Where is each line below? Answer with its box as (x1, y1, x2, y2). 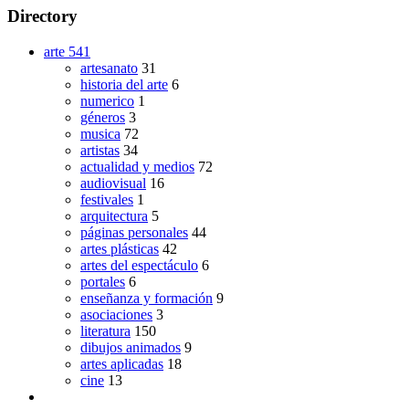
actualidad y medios (80, 158, 194, 174)
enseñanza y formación (80, 289, 213, 306)
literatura (80, 322, 131, 339)
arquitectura (80, 207, 148, 224)
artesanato (80, 59, 138, 76)
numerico (80, 92, 134, 109)
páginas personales (80, 224, 188, 240)
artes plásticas (80, 240, 159, 257)
